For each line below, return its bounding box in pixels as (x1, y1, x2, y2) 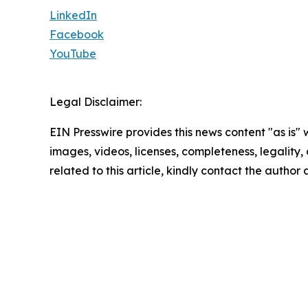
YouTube (49, 47, 96, 61)
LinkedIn (49, 8, 97, 23)
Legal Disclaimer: (49, 95, 142, 109)
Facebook (49, 27, 104, 42)
